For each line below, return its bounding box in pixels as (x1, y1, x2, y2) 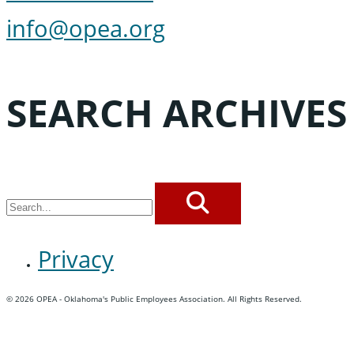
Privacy (38, 243, 114, 274)
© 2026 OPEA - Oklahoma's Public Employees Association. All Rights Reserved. (6, 292, 302, 304)
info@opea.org (6, 13, 165, 44)
